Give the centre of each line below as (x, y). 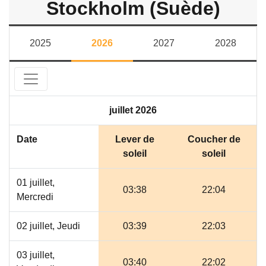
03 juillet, (36, 255)
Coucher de (214, 139)
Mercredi (35, 197)
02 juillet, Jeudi (48, 226)
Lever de (135, 139)
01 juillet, (36, 183)
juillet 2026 (133, 110)
